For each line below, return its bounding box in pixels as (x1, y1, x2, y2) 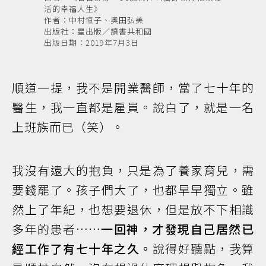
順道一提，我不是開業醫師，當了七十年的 (12, 78, 254, 96)
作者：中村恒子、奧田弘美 (44, 14, 144, 26)
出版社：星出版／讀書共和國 (44, 25, 152, 37)
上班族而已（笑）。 (12, 118, 124, 135)
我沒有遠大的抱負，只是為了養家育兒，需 (12, 161, 254, 179)
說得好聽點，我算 (152, 239, 254, 257)
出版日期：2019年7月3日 (44, 36, 139, 48)
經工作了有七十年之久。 (12, 239, 153, 257)
